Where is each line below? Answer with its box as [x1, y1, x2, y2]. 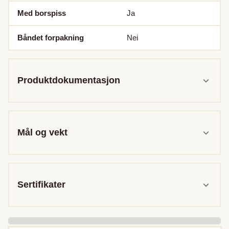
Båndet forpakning [17, 33, 84, 42]
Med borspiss [17, 9, 66, 18]
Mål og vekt [17, 127, 67, 138]
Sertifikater [17, 179, 65, 190]
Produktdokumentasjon [17, 75, 120, 86]
